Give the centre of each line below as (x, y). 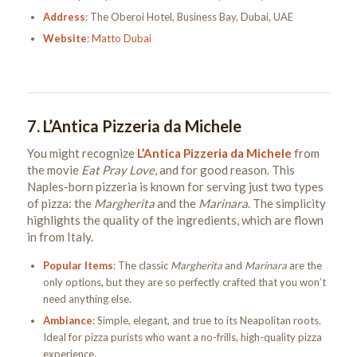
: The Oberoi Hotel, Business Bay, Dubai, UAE (189, 17)
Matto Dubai (121, 39)
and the (176, 203)
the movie (54, 169)
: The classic (141, 266)
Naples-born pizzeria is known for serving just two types (175, 186)
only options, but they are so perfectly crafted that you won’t (184, 282)
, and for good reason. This (224, 169)
